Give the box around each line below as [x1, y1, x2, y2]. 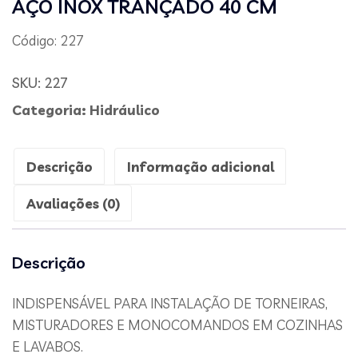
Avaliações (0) [26, 194, 120, 212]
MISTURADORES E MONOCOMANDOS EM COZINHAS [12, 316, 343, 333]
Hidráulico [89, 101, 160, 118]
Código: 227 [12, 32, 84, 49]
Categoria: [12, 101, 89, 118]
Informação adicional [126, 157, 274, 175]
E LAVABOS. [12, 338, 83, 355]
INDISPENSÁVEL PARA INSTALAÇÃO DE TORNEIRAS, [12, 295, 328, 312]
